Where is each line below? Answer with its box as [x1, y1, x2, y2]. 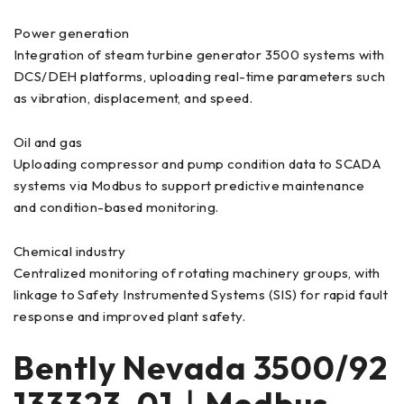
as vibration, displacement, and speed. [14, 88, 253, 106]
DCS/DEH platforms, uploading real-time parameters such [14, 67, 386, 85]
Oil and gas [14, 133, 83, 151]
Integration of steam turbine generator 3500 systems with [14, 45, 385, 63]
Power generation [14, 23, 130, 41]
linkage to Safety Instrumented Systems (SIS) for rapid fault [14, 285, 388, 303]
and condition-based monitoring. [14, 197, 219, 216]
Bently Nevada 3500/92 [14, 346, 388, 388]
